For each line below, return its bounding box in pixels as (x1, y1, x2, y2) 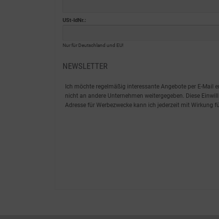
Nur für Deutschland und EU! (63, 43, 124, 48)
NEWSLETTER (63, 61, 108, 71)
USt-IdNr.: (63, 17, 86, 23)
